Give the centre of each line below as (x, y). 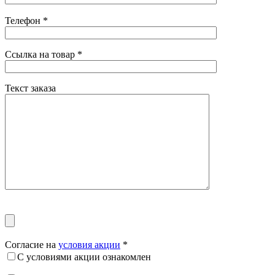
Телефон (24, 20)
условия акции (89, 244)
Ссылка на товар (41, 54)
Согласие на (32, 244)
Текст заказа (30, 88)
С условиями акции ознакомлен (84, 257)
